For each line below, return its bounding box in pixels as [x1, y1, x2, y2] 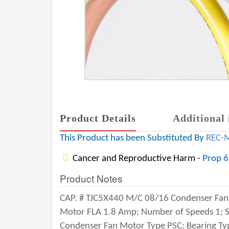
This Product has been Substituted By [60, 133, 206, 143]
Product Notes [60, 171, 123, 185]
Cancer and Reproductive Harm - [71, 154, 202, 164]
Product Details [60, 112, 136, 124]
